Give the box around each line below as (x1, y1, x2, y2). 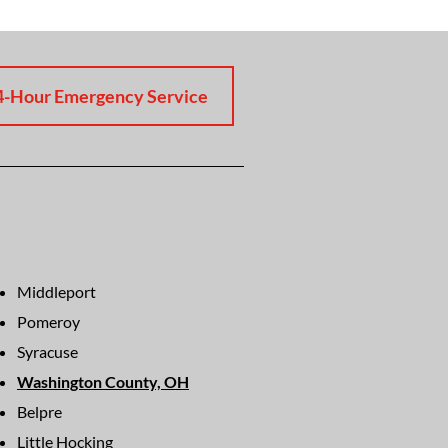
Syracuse (16, 342, 78, 362)
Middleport (16, 282, 96, 302)
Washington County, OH (16, 372, 189, 392)
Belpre (16, 402, 62, 422)
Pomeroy (16, 312, 80, 332)
